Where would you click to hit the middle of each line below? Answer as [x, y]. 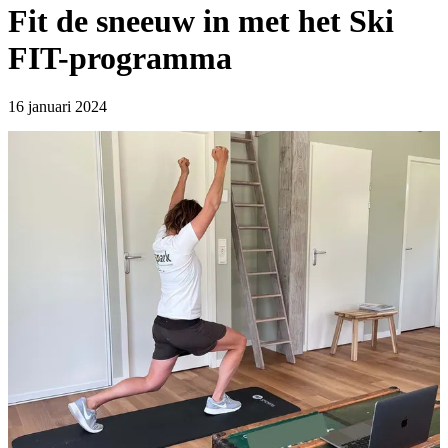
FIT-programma [120, 57]
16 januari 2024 [57, 107]
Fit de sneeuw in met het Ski [201, 20]
